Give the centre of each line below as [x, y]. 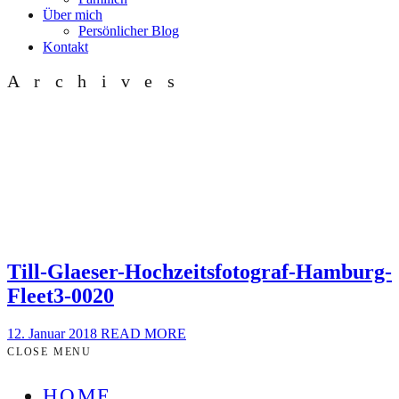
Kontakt [65, 47]
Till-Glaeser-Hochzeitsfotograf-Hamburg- [199, 272]
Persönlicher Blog [129, 31]
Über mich [73, 15]
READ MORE [143, 334]
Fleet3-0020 [61, 296]
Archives [98, 81]
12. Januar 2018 [54, 334]
